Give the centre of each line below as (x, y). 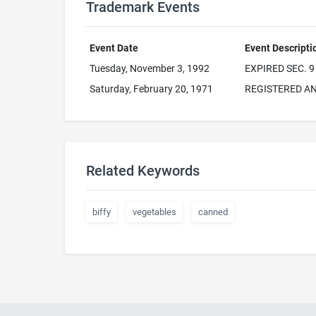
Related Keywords (143, 171)
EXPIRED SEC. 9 (279, 68)
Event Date (114, 48)
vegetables (154, 212)
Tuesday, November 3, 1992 (149, 68)
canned (213, 212)
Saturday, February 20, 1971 (151, 89)
